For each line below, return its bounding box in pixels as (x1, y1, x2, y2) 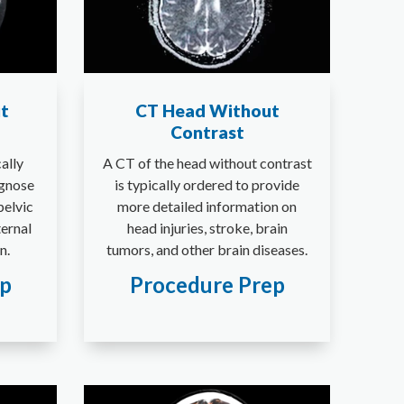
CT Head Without (134, 100, 280, 122)
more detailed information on (117, 197, 298, 216)
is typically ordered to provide (115, 176, 300, 194)
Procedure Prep (129, 271, 285, 298)
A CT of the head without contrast (102, 154, 312, 172)
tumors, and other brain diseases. (106, 241, 308, 259)
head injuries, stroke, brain (126, 219, 288, 237)
